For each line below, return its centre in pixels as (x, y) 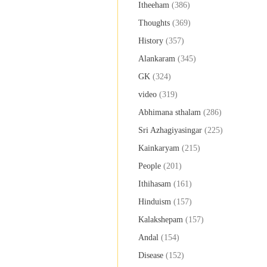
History (151, 41)
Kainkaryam (159, 148)
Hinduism (155, 202)
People (150, 166)
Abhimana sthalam (170, 113)
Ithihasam (155, 184)
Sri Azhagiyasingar (170, 131)
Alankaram (157, 59)
